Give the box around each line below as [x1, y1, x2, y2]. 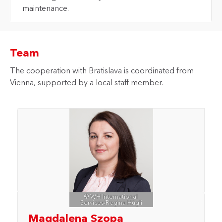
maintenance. [22, 2, 69, 13]
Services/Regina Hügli [80, 198, 142, 206]
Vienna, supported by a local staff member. [10, 77, 163, 87]
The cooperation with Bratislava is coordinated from [10, 65, 194, 75]
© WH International [84, 192, 138, 200]
